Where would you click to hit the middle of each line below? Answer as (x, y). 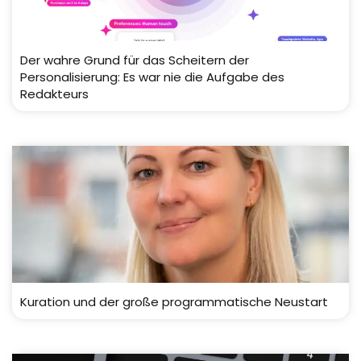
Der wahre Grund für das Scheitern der (135, 60)
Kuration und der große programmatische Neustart (174, 302)
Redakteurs (54, 94)
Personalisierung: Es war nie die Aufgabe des (152, 77)
